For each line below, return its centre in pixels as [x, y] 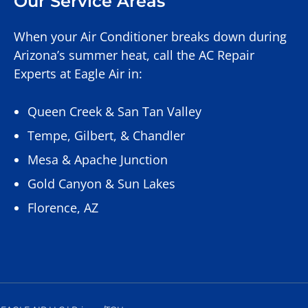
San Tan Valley [159, 112]
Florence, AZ [63, 208]
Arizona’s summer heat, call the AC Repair [134, 55]
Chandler [158, 136]
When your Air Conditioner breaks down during [150, 37]
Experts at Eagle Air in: [78, 74]
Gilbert [93, 136]
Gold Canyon [64, 184]
